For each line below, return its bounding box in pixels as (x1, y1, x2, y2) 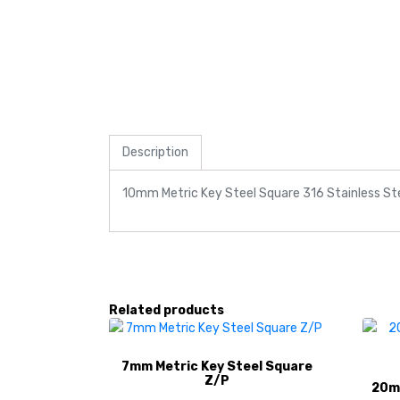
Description (122, 145, 188, 161)
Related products (109, 303, 224, 319)
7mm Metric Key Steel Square (121, 359, 313, 375)
